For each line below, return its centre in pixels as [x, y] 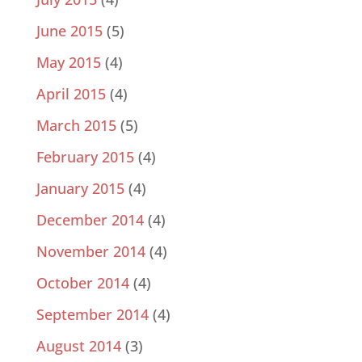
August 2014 [78, 346]
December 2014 [90, 220]
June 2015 [69, 31]
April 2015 [71, 94]
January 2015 [80, 189]
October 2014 [82, 283]
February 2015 [85, 157]
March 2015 [76, 126]
